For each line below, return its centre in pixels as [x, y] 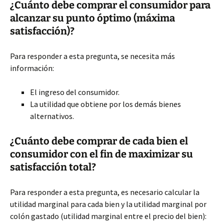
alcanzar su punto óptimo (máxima [92, 18]
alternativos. [52, 116]
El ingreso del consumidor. [75, 92]
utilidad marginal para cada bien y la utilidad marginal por [108, 204]
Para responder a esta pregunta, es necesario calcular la [105, 192]
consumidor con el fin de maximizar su [101, 154]
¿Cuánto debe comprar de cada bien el [99, 141]
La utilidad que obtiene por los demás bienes [105, 104]
